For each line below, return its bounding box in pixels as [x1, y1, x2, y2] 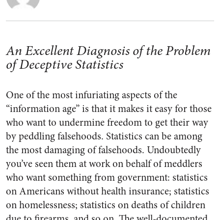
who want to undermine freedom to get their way [6, 115, 208, 130]
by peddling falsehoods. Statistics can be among [6, 129, 202, 143]
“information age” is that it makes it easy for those [6, 102, 212, 116]
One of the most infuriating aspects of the [6, 88, 177, 102]
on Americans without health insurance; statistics [6, 184, 209, 198]
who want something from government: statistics [6, 170, 208, 185]
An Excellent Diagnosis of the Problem [6, 41, 211, 60]
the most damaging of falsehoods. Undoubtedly [6, 143, 201, 157]
